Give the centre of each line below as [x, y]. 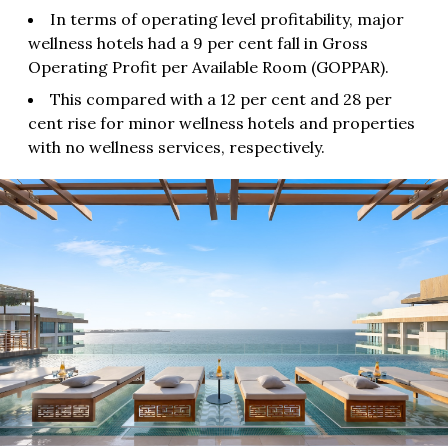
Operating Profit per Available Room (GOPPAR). [208, 66]
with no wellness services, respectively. [176, 146]
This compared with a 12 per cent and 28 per [221, 98]
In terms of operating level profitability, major [227, 18]
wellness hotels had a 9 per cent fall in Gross [198, 42]
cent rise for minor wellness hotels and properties [221, 122]
